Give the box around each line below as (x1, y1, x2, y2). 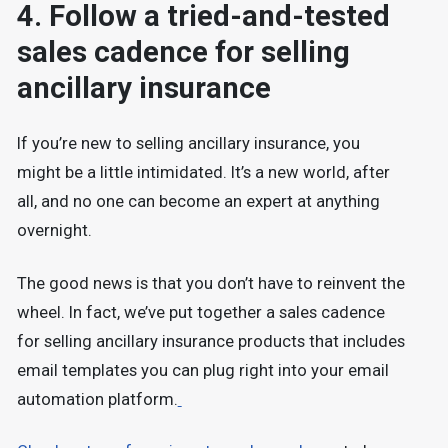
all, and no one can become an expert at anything (16, 192, 380, 212)
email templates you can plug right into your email (16, 360, 389, 380)
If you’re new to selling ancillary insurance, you (16, 134, 360, 154)
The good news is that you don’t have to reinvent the (16, 273, 405, 293)
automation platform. (16, 389, 178, 409)
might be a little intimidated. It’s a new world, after (16, 163, 390, 183)
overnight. (16, 221, 92, 241)
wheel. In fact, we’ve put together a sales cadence (16, 302, 385, 322)
